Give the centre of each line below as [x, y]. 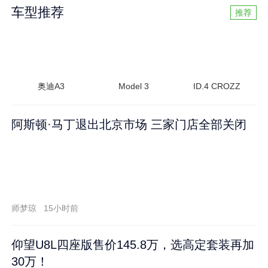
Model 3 [134, 86]
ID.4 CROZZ [217, 86]
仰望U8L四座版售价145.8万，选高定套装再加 [133, 244]
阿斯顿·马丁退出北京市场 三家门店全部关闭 [129, 124]
